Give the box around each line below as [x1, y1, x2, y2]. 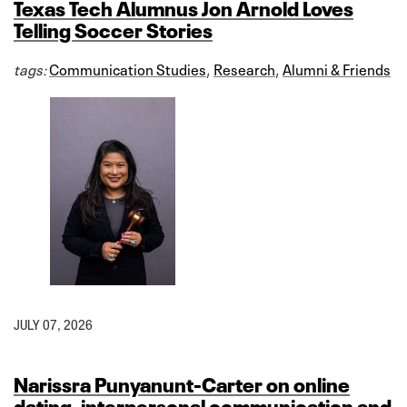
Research [213, 56, 275, 79]
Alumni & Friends [283, 56, 391, 79]
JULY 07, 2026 [14, 316, 93, 333]
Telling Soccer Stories [14, 13, 213, 43]
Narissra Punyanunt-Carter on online [14, 368, 350, 398]
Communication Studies [49, 56, 206, 79]
